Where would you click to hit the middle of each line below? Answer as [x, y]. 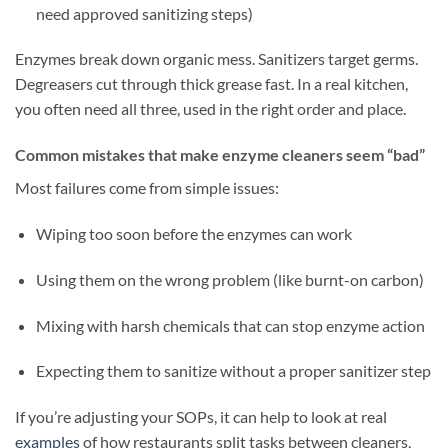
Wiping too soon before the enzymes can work [193, 234]
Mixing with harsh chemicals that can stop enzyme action [230, 325]
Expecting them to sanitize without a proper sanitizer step [233, 371]
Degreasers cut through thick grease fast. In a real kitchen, [211, 84]
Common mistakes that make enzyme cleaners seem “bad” [220, 155]
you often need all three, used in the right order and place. [210, 109]
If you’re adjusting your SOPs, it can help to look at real [201, 417]
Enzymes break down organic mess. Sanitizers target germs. [216, 59]
